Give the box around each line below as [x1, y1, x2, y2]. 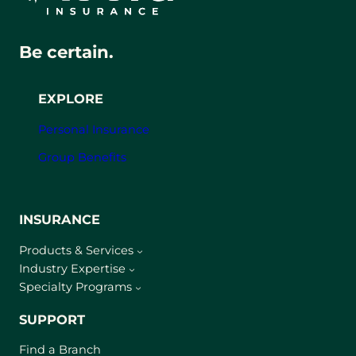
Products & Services [19, 243, 133, 258]
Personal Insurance [38, 122, 149, 137]
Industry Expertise [19, 261, 126, 277]
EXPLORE [38, 91, 103, 107]
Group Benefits [38, 150, 126, 165]
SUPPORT [19, 311, 85, 327]
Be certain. [19, 41, 114, 63]
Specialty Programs [19, 280, 132, 295]
